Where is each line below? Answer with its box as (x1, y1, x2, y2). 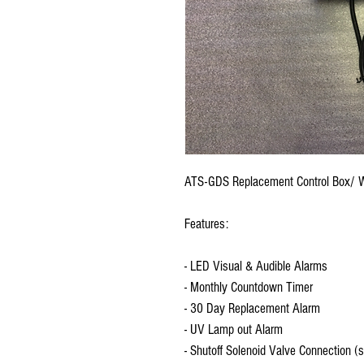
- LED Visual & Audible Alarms (184, 258, 327, 275)
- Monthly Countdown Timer (184, 279, 313, 296)
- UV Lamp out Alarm (184, 322, 283, 338)
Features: (184, 216, 228, 232)
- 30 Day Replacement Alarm (184, 301, 320, 317)
